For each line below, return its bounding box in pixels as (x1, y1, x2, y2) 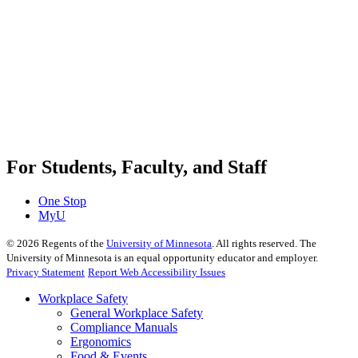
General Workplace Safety (70, 305, 203, 320)
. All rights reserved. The (212, 237, 316, 249)
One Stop (38, 193, 86, 208)
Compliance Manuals (70, 320, 177, 334)
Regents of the (39, 237, 106, 249)
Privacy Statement (6, 265, 85, 278)
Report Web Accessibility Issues (88, 265, 225, 278)
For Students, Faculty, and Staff (6, 156, 267, 177)
